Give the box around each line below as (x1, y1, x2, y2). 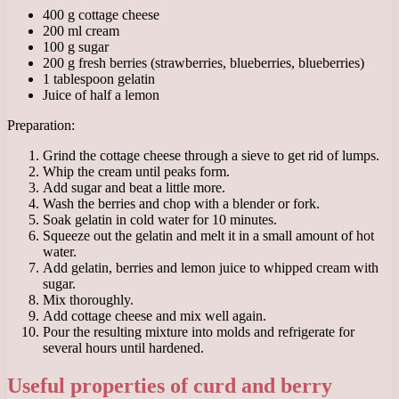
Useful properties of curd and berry (7, 373, 332, 397)
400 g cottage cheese (43, 6, 159, 22)
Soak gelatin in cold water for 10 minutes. (43, 211, 277, 227)
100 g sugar (43, 38, 109, 54)
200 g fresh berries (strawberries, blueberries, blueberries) (43, 54, 364, 70)
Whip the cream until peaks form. (43, 163, 230, 179)
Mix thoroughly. (43, 291, 134, 307)
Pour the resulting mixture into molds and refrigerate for (43, 323, 354, 339)
